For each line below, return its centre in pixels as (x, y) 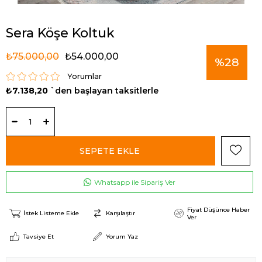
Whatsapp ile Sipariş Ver (134, 182)
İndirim (235, 97)
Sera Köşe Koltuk (60, 33)
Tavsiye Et (39, 237)
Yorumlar (85, 76)
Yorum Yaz (122, 237)
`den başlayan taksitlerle (104, 90)
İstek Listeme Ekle (51, 213)
